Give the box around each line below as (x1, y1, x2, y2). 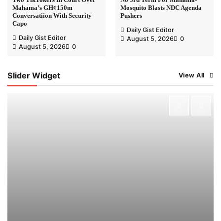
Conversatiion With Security (12, 11, 92, 19)
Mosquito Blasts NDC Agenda (120, 3, 202, 11)
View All (178, 72, 205, 79)
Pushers (120, 11, 142, 19)
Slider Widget (7, 71, 60, 81)
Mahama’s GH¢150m (12, 3, 73, 11)
